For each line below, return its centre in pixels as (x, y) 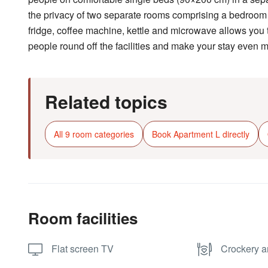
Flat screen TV (83, 249)
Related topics (106, 101)
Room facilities (83, 218)
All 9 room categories (94, 134)
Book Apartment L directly (201, 134)
